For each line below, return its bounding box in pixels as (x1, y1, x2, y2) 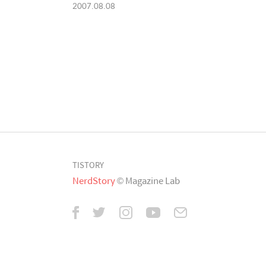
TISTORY (72, 158, 104, 171)
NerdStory (72, 173, 115, 187)
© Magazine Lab (117, 173, 180, 187)
